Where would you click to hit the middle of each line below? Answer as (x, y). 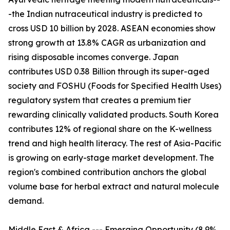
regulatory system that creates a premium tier (100, 100)
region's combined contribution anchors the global (107, 172)
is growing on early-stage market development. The (111, 158)
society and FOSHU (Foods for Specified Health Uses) (115, 86)
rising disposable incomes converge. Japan (93, 57)
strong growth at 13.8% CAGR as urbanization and (107, 43)
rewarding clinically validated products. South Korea (113, 115)
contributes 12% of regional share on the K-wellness (110, 129)
